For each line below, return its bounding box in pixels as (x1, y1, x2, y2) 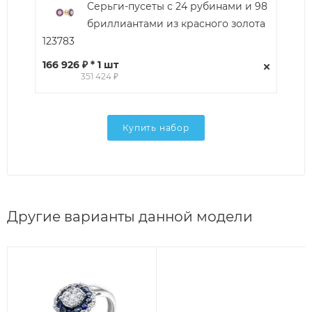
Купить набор (123, 122, 189, 133)
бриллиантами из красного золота (87, 17, 265, 30)
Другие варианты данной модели (7, 208, 253, 226)
